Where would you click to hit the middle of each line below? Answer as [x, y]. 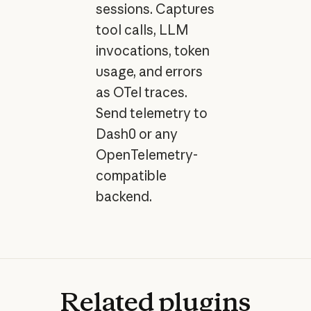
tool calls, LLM [142, 30]
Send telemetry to [151, 113]
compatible [131, 175]
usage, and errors [149, 71]
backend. [124, 196]
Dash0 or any [136, 134]
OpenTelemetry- [146, 154]
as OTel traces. [141, 92]
